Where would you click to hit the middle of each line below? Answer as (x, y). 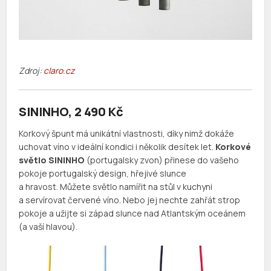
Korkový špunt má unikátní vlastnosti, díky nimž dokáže (127, 134)
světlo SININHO (52, 160)
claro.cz (59, 71)
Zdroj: (31, 71)
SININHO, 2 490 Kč (71, 112)
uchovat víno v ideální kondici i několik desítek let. (117, 147)
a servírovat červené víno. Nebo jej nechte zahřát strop (130, 200)
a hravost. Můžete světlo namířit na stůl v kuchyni (116, 187)
